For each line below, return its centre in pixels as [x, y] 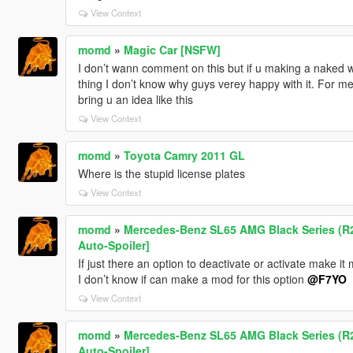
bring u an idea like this [135, 99]
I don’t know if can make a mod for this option [192, 279]
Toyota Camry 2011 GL [184, 155]
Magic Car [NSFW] [172, 49]
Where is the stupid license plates [161, 173]
